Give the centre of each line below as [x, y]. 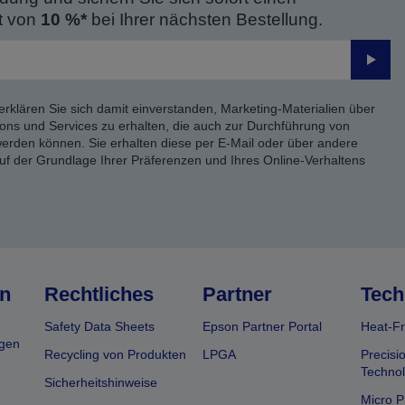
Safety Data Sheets [100, 326]
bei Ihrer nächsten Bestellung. [204, 19]
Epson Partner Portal [262, 326]
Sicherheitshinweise [101, 382]
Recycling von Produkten [116, 354]
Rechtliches [99, 294]
